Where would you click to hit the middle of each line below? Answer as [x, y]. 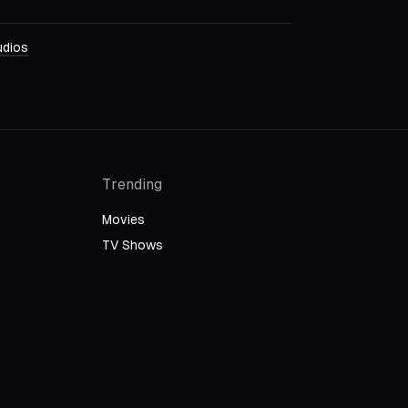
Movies [123, 219]
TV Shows [133, 245]
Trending [132, 184]
